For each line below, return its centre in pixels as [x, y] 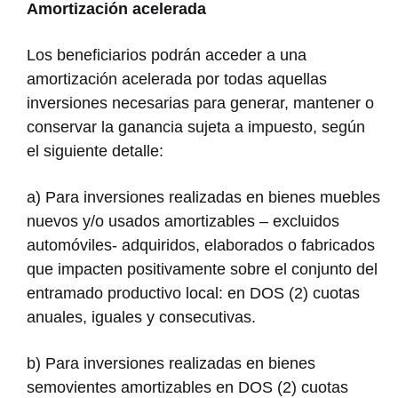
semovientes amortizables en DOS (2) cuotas [187, 387]
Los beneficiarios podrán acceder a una [167, 55]
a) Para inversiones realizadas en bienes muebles [203, 197]
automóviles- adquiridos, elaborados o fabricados [201, 245]
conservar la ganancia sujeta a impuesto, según [196, 127]
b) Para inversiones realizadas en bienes [171, 363]
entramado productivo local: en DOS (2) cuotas [193, 293]
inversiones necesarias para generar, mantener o [200, 103]
